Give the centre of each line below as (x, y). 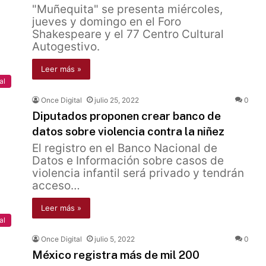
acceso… (56, 186)
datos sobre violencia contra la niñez (128, 131)
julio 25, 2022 (117, 100)
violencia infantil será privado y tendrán (138, 173)
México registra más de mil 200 (116, 255)
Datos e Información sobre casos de (128, 161)
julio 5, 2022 (115, 239)
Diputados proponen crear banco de (126, 116)
